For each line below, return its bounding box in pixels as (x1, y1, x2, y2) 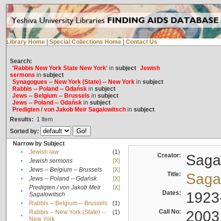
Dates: (162, 189, 184, 197)
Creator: (157, 152, 184, 159)
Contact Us (125, 38, 157, 46)
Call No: (158, 208, 184, 216)
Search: (9, 58, 32, 65)
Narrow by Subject (12, 140, 65, 147)
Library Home (6, 38, 45, 46)
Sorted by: (9, 128, 40, 135)
